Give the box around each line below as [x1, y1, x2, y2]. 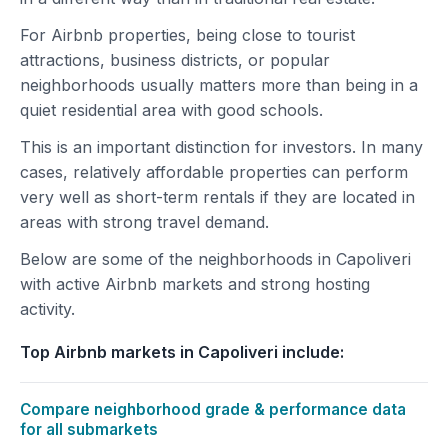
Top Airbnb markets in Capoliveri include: [20, 342, 344, 362]
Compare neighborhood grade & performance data [20, 400, 406, 419]
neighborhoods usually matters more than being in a [20, 75, 418, 95]
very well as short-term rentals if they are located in [20, 187, 415, 207]
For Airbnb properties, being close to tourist [20, 25, 355, 45]
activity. [20, 299, 75, 319]
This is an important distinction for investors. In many [20, 137, 423, 157]
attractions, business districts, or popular [20, 50, 330, 70]
